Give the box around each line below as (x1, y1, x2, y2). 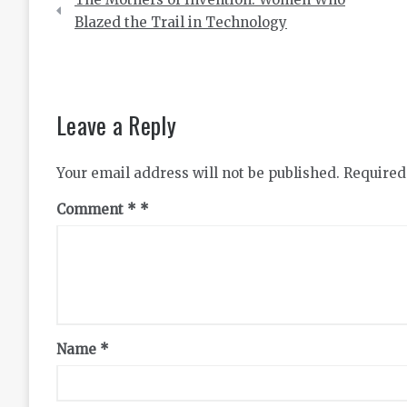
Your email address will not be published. (56, 164, 340, 182)
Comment (56, 200, 127, 218)
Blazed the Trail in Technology (74, 13, 287, 31)
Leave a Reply (56, 106, 176, 143)
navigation (55, 4, 149, 40)
